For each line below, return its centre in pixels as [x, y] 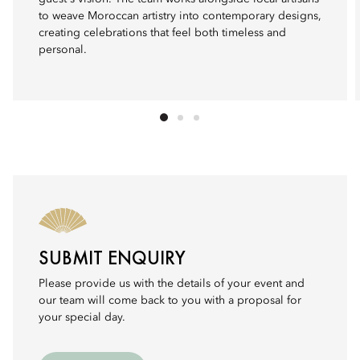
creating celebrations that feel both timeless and [162, 33]
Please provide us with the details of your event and [172, 284]
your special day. [82, 317]
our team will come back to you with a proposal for [170, 301]
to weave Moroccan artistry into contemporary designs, [180, 16]
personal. [63, 50]
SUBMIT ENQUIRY [112, 258]
